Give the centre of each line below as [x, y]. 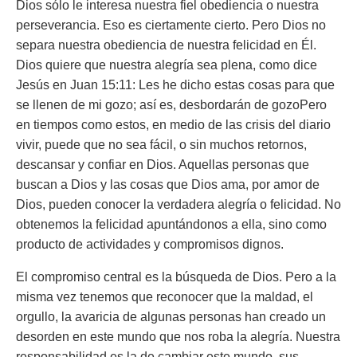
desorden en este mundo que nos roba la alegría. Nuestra [178, 337]
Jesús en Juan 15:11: [77, 85]
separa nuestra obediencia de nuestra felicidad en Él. [166, 45]
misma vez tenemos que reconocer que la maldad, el [165, 297]
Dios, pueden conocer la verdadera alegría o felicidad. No [178, 204]
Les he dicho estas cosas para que [237, 85]
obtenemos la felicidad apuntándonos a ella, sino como [171, 224]
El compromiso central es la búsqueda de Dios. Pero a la [176, 277]
